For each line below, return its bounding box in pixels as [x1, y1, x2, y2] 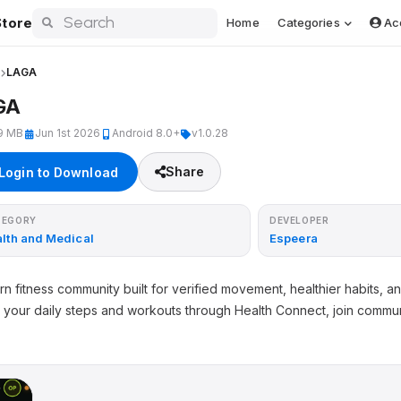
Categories [277, 15, 343, 30]
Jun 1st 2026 [35, 126, 100, 140]
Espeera [269, 231, 318, 245]
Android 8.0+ [112, 126, 180, 140]
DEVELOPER [269, 215, 329, 226]
